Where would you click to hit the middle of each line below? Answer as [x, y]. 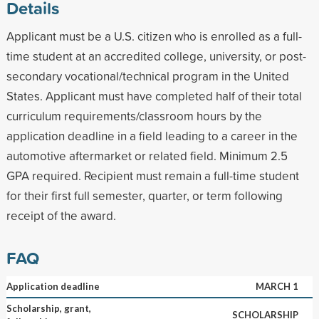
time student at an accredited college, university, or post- [156, 56]
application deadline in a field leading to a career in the [152, 135]
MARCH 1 [277, 286]
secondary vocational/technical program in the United [147, 75]
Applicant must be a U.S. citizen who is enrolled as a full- [154, 36]
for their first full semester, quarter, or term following [144, 195]
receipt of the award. [61, 215]
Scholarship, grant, [48, 308]
